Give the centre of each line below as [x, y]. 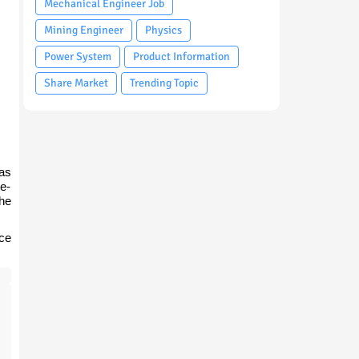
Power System [77, 57]
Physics [163, 30]
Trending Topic [164, 83]
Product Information [181, 57]
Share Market [76, 83]
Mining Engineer [83, 30]
